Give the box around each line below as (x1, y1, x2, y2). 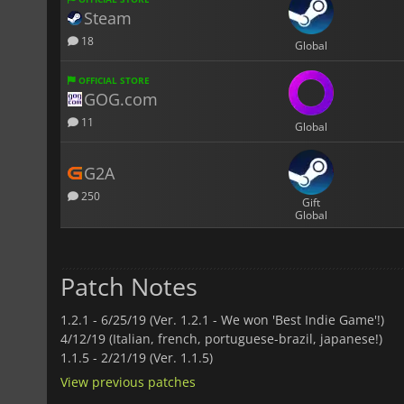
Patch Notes (60, 269, 197, 303)
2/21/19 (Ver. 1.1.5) (101, 348, 213, 366)
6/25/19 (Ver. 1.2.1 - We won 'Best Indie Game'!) (101, 310, 384, 328)
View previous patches (60, 372, 196, 390)
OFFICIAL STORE (76, 73, 150, 87)
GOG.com (84, 87, 158, 110)
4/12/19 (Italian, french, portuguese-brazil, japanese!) (60, 329, 382, 347)
